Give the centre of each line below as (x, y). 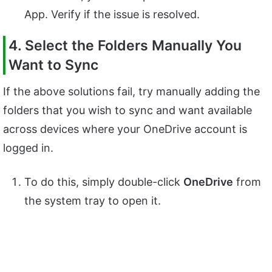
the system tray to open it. (93, 200)
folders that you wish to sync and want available (127, 110)
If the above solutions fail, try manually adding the (131, 91)
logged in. (28, 148)
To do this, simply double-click (104, 182)
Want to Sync (53, 65)
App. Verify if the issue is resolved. (112, 15)
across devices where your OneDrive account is (125, 129)
